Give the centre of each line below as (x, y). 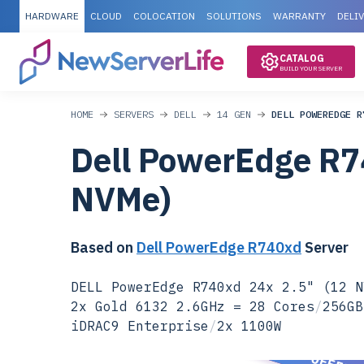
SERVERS (134, 114)
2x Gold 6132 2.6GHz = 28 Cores (193, 306)
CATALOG (302, 58)
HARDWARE (52, 16)
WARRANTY (299, 16)
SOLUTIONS (234, 16)
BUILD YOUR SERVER (311, 68)
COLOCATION (164, 16)
